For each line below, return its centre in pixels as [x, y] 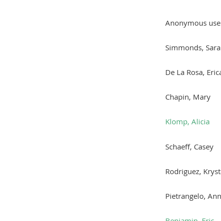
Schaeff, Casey [189, 146]
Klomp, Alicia [187, 121]
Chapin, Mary [188, 96]
